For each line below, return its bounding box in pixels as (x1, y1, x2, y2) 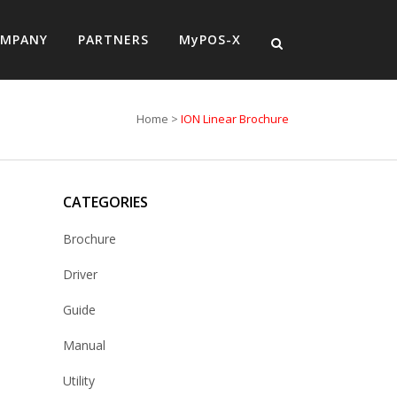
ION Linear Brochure (181, 111, 289, 127)
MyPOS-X (179, 31, 241, 48)
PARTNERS (78, 31, 149, 48)
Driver (63, 266, 97, 283)
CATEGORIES (63, 192, 148, 212)
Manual (63, 337, 105, 354)
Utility (63, 372, 95, 389)
